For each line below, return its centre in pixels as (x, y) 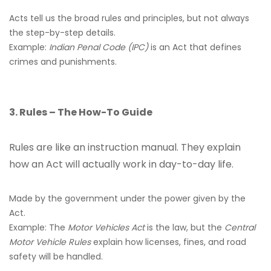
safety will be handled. (56, 256)
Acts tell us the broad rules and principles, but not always (129, 18)
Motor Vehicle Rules (50, 242)
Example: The (38, 227)
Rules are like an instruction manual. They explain (125, 147)
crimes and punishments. (63, 62)
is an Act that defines (195, 47)
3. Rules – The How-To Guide (81, 112)
